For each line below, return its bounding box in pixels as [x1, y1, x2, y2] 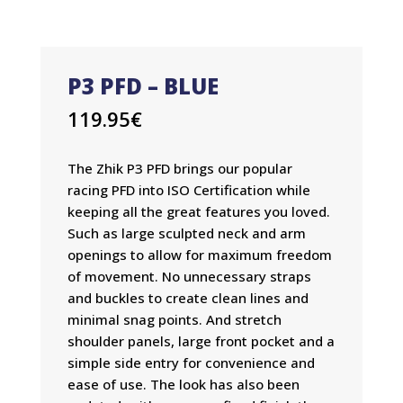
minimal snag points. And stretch [67, 310, 282, 328]
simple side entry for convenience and [67, 354, 315, 372]
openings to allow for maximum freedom [67, 246, 332, 264]
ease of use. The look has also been [67, 375, 300, 393]
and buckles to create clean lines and [67, 289, 309, 307]
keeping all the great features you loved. [67, 202, 330, 220]
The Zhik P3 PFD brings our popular [67, 159, 292, 177]
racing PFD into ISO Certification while [67, 181, 310, 199]
